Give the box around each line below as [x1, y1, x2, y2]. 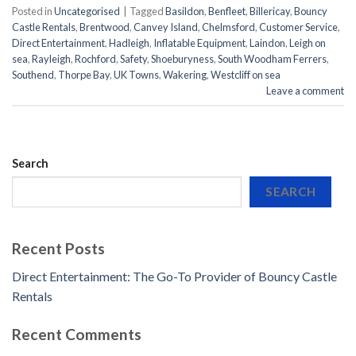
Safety [120, 52, 147, 65]
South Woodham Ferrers [218, 52, 327, 65]
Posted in [12, 4, 54, 17]
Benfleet [208, 4, 246, 17]
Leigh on [289, 36, 326, 49]
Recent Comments [12, 324, 141, 343]
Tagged [130, 4, 165, 17]
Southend [12, 68, 54, 81]
